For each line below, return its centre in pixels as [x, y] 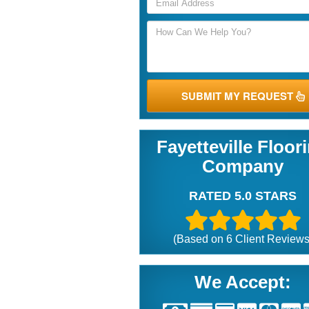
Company [243, 166]
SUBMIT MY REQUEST [238, 96]
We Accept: [243, 282]
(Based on [199, 239]
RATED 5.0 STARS [243, 196]
